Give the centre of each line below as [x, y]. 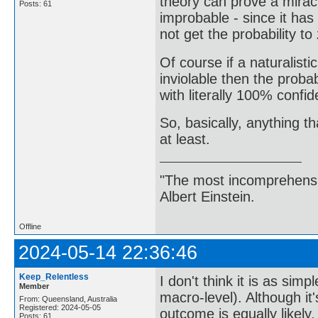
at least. [185, 139]
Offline [30, 226]
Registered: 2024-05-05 [60, 307]
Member [34, 286]
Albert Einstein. [207, 196]
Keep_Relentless [54, 276]
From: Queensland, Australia [68, 298]
